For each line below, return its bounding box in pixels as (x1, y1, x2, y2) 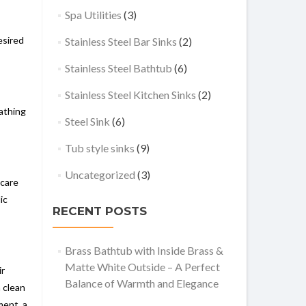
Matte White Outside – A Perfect (64, 260, 220, 273)
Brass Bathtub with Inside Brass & (64, 244, 223, 257)
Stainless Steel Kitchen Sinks (64, 88, 196, 101)
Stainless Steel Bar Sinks (64, 35, 177, 48)
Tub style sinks (64, 141, 135, 154)
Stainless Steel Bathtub (64, 61, 172, 74)
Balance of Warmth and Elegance (64, 277, 219, 290)
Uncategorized (64, 168, 135, 181)
